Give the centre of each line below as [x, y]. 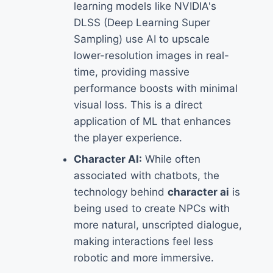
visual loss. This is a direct [138, 105]
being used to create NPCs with [152, 209]
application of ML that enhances [152, 122]
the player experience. [128, 138]
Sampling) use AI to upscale [142, 39]
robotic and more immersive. [144, 258]
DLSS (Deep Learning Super [142, 23]
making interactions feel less [144, 242]
